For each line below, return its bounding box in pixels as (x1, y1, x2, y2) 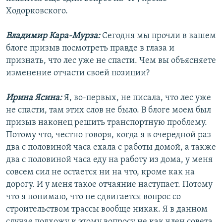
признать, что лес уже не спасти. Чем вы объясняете (6, 56, 216, 66)
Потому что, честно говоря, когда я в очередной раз (6, 130, 211, 140)
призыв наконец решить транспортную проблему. (6, 118, 207, 128)
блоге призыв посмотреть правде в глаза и (6, 44, 174, 54)
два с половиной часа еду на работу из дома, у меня (6, 155, 213, 165)
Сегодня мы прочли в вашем (102, 31, 216, 41)
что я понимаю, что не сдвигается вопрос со (6, 192, 181, 202)
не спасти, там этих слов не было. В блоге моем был (6, 106, 211, 115)
